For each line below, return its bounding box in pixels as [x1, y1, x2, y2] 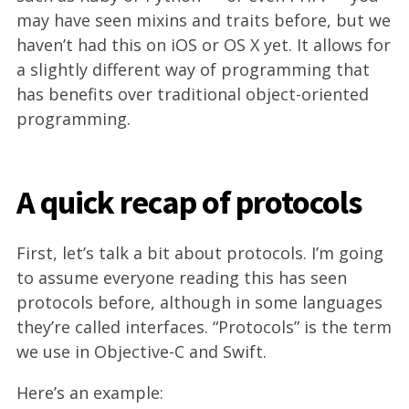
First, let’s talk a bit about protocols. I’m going [16, 242, 383, 264]
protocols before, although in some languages [16, 291, 383, 313]
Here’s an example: [16, 382, 163, 404]
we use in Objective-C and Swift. [16, 341, 267, 362]
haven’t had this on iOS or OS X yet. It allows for [16, 34, 391, 56]
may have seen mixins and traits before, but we [16, 9, 391, 31]
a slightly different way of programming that [16, 58, 370, 80]
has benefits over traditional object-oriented [16, 83, 369, 105]
